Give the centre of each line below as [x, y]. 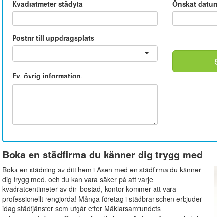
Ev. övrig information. [47, 76]
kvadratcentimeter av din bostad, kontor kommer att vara [89, 189]
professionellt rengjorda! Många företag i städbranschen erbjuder [102, 198]
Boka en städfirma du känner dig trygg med [102, 154]
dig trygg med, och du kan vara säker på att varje [77, 179]
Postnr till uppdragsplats [53, 38]
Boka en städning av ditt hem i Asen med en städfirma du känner [101, 169]
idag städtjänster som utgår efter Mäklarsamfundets [81, 208]
